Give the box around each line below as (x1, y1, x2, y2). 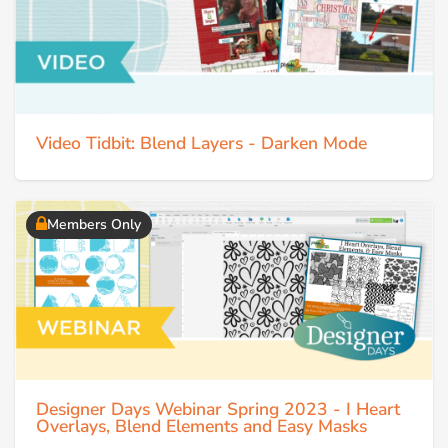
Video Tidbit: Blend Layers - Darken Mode (36, 131, 367, 156)
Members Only (47, 215, 141, 235)
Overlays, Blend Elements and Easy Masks (36, 413, 367, 438)
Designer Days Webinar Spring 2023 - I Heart (36, 396, 400, 421)
